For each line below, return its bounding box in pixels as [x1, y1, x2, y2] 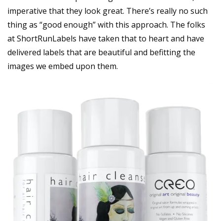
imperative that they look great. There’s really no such [7, 5, 208, 16]
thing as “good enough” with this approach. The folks [7, 19, 205, 30]
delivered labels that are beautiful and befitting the [7, 46, 195, 58]
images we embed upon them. [7, 60, 118, 72]
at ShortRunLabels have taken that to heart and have [7, 33, 204, 44]
